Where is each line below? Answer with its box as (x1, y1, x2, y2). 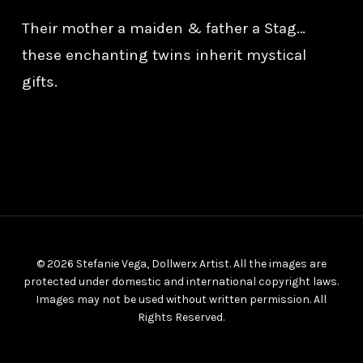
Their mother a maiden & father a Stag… (21, 19, 305, 37)
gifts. (21, 72, 58, 91)
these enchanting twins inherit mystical (21, 45, 306, 64)
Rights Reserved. (138, 310, 225, 324)
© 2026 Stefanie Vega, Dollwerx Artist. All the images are (36, 257, 327, 271)
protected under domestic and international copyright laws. (23, 275, 340, 288)
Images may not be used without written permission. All (36, 293, 327, 306)
